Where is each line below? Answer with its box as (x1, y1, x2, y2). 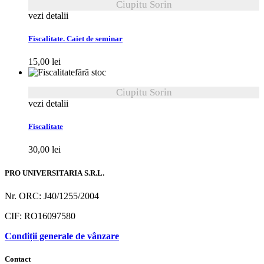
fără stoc (75, 67, 106, 78)
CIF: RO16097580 (5, 210, 75, 221)
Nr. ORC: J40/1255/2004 (5, 190, 99, 201)
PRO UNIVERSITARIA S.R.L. (5, 168, 104, 178)
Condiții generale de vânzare (5, 230, 119, 241)
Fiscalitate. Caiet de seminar (28, 34, 123, 44)
